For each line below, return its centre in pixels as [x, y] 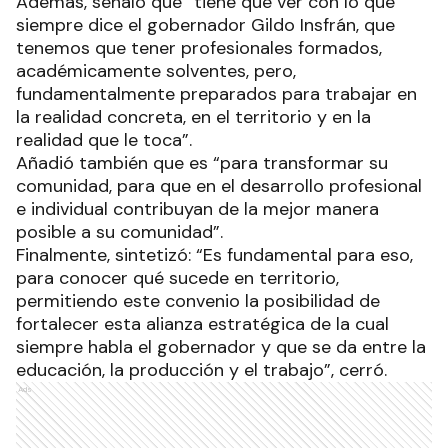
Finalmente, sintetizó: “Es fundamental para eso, [214, 255]
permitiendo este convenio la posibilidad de [198, 301]
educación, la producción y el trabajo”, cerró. [201, 370]
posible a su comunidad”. [122, 232]
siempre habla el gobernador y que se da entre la [221, 347]
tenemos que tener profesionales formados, [199, 48]
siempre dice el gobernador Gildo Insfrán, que [205, 25]
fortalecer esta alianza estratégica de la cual [202, 324]
